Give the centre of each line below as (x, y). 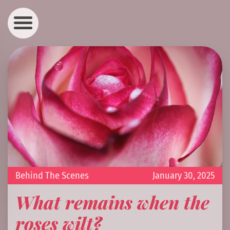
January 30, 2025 (184, 176)
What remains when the (112, 202)
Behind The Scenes (52, 176)
